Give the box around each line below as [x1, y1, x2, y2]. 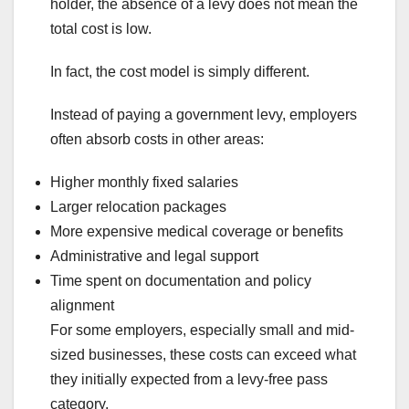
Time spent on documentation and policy [50, 272, 311, 288]
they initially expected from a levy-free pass [50, 371, 328, 387]
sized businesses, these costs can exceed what [50, 346, 356, 362]
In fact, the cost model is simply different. [50, 63, 309, 79]
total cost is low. [50, 20, 152, 37]
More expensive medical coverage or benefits [50, 223, 343, 239]
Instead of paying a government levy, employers [50, 106, 357, 122]
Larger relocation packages [50, 198, 226, 215]
